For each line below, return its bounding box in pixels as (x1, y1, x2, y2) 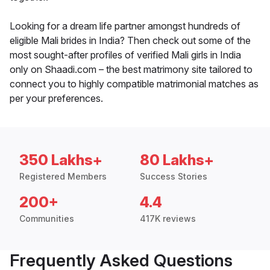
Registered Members (19, 171, 107, 182)
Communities (19, 213, 74, 224)
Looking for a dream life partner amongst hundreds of (10, 20, 240, 33)
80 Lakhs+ (140, 151, 214, 169)
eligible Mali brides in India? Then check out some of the (10, 34, 251, 47)
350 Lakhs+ (19, 151, 102, 169)
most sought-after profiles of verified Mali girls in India (10, 49, 241, 61)
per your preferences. (10, 92, 103, 105)
